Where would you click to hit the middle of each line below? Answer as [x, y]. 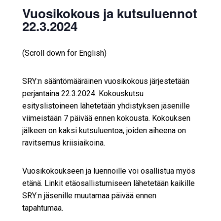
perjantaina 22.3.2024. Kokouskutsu [83, 94]
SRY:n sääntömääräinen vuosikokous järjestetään [106, 81]
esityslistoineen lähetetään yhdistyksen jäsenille [106, 106]
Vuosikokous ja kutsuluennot [110, 13]
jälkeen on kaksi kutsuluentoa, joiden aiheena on [104, 131]
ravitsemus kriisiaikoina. [63, 143]
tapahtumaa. [42, 208]
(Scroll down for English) [64, 53]
